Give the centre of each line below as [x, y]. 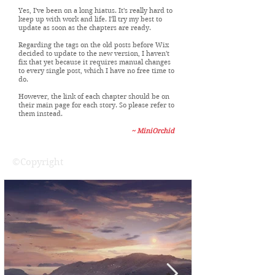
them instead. [41, 136]
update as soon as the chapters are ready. [86, 50]
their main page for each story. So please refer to [96, 127]
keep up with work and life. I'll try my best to [90, 41]
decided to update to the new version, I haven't [94, 76]
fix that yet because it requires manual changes [95, 84]
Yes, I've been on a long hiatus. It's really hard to [95, 33]
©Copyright [38, 184]
